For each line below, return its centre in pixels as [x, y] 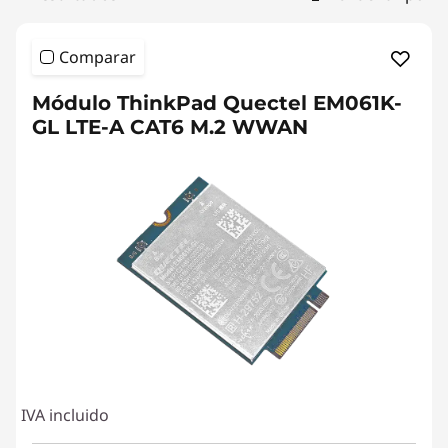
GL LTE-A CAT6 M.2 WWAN [170, 127]
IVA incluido [65, 415]
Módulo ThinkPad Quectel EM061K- [217, 103]
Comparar [97, 57]
